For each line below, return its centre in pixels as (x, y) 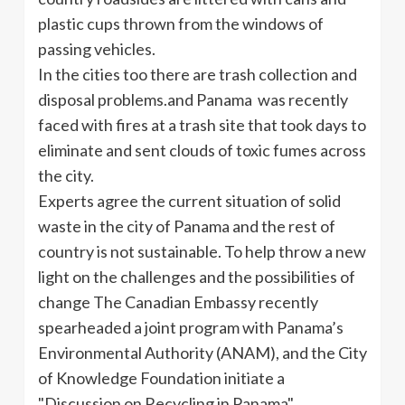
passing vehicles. (97, 48)
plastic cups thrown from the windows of (181, 23)
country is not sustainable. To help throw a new (202, 251)
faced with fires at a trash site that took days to (202, 124)
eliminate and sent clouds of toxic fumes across (202, 150)
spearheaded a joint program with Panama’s (191, 327)
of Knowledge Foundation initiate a (161, 377)
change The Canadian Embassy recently (178, 301)
